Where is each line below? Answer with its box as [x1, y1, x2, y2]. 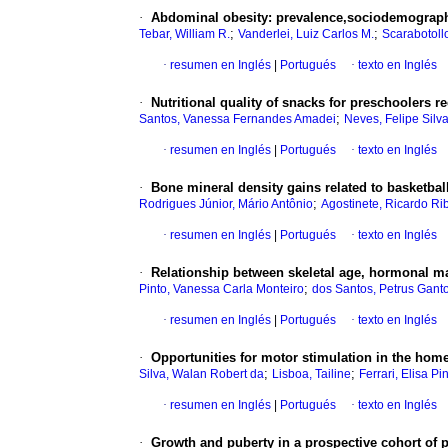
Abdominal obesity [151, 10, 268, 26]
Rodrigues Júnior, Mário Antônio [139, 197, 313, 212]
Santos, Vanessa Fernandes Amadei [139, 112, 336, 127]
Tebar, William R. [139, 27, 230, 42]
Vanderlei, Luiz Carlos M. [238, 27, 374, 42]
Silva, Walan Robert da [139, 367, 264, 382]
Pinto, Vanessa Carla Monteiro [139, 282, 304, 297]
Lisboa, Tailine [272, 367, 351, 382]
